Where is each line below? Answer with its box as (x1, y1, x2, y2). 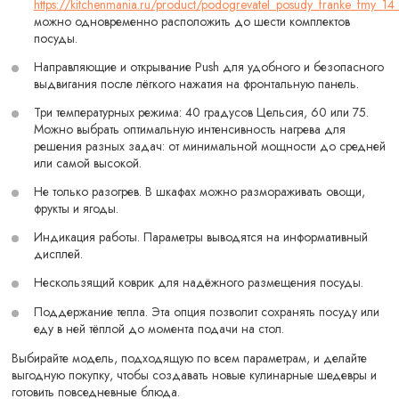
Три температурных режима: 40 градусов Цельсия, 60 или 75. (33, 103, 369, 121)
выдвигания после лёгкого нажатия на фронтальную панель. (33, 74, 359, 93)
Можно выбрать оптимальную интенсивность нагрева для (33, 120, 346, 138)
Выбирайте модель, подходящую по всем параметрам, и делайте (12, 348, 368, 367)
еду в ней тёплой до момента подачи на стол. (33, 319, 284, 338)
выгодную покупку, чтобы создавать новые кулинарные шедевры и (12, 365, 378, 384)
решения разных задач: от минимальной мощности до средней (33, 137, 386, 155)
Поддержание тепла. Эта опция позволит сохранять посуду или (33, 302, 379, 321)
